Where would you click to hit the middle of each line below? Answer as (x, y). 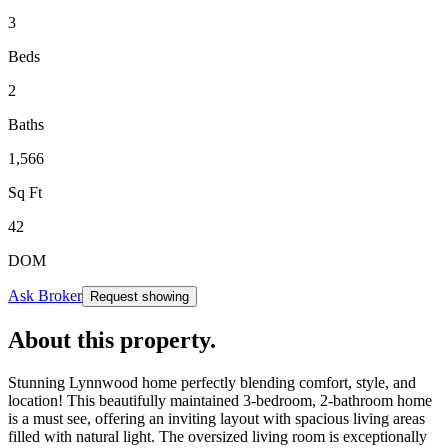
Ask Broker (45, 295)
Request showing (139, 296)
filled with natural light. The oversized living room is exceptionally (217, 436)
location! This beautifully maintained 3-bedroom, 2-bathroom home (220, 400)
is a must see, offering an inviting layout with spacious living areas (216, 418)
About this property (109, 339)
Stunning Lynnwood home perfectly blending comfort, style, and (212, 382)
